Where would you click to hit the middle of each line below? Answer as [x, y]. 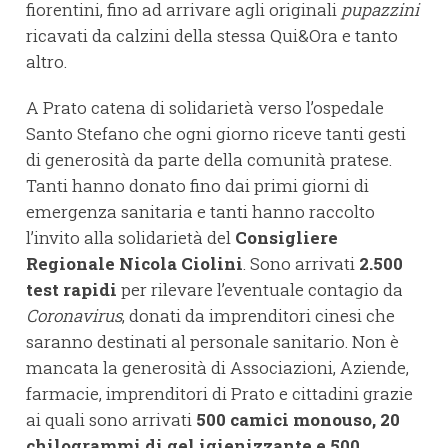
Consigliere [286, 238]
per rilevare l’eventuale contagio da [260, 290]
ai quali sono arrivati [111, 420]
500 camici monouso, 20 [298, 420]
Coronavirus [74, 316]
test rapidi [71, 290]
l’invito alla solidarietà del [130, 238]
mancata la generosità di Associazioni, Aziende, [217, 368]
